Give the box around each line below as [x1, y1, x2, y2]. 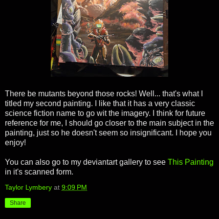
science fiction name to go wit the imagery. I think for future [5, 109, 205, 117]
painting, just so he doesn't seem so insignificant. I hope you [5, 128, 212, 137]
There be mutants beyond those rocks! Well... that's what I [5, 89, 203, 98]
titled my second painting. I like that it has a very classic [5, 99, 195, 108]
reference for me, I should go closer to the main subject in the [5, 118, 214, 127]
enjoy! [5, 138, 26, 147]
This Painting [168, 157, 214, 166]
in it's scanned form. [5, 167, 73, 176]
